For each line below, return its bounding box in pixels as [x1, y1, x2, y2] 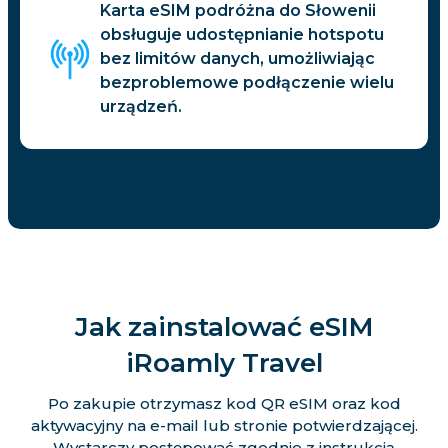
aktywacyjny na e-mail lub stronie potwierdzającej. [30, 416, 418, 436]
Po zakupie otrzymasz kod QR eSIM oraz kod [47, 394, 401, 414]
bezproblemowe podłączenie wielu [100, 73, 394, 93]
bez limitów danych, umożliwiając [100, 49, 375, 69]
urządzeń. [100, 97, 182, 117]
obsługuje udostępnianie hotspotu [100, 25, 384, 45]
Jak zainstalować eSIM [74, 311, 374, 344]
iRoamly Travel [125, 347, 323, 380]
